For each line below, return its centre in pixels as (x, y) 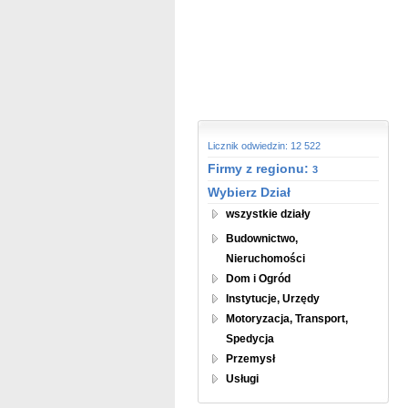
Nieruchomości (265, 259)
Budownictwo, (262, 239)
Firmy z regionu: (260, 168)
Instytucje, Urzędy (273, 299)
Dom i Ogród (258, 279)
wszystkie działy (268, 214)
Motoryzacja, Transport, (287, 319)
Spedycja (250, 339)
